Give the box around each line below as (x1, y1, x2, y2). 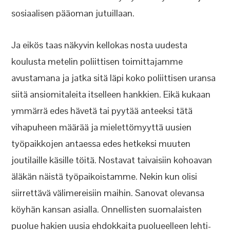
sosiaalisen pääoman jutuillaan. (11, 7, 135, 19)
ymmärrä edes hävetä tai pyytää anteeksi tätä (11, 105, 193, 117)
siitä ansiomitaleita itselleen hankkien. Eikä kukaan (11, 88, 211, 100)
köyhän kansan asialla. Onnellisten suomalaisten (11, 203, 202, 215)
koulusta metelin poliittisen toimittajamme (11, 55, 183, 67)
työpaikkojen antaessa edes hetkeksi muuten (11, 138, 191, 149)
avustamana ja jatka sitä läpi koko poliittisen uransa (11, 72, 216, 84)
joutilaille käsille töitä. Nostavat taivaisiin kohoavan (11, 154, 213, 166)
